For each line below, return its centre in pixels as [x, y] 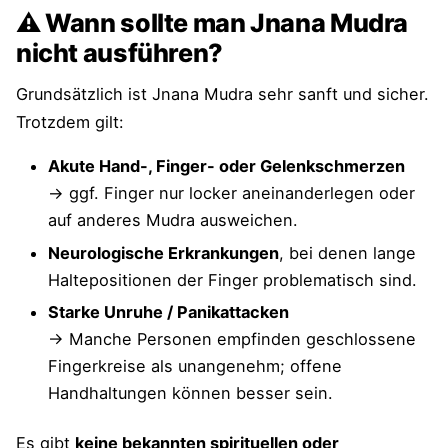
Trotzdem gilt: [70, 122]
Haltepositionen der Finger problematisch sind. [232, 279]
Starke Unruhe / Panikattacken [168, 312]
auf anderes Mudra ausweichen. [173, 220]
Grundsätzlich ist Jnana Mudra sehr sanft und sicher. [222, 94]
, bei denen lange [347, 252]
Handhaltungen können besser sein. [190, 393]
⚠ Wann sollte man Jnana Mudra [212, 23]
